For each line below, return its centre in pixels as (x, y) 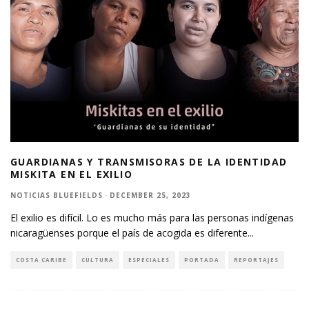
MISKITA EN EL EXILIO (77, 175)
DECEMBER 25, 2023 (150, 196)
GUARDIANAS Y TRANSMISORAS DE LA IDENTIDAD (149, 162)
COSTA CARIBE (41, 260)
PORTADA (202, 260)
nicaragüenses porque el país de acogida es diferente (129, 233)
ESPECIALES (149, 260)
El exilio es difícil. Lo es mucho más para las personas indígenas (152, 218)
